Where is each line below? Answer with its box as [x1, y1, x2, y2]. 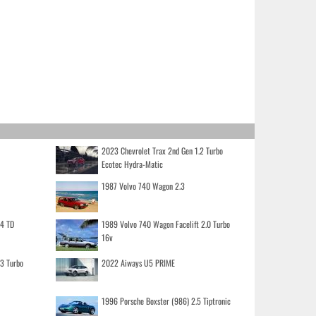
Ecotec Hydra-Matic [101, 157, 163, 170]
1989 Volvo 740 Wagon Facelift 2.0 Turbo [101, 217, 230, 230]
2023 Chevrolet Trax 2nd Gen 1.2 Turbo [101, 144, 223, 157]
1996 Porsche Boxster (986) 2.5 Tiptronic [101, 294, 231, 307]
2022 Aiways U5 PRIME [101, 256, 175, 269]
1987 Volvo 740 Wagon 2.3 [101, 179, 185, 192]
